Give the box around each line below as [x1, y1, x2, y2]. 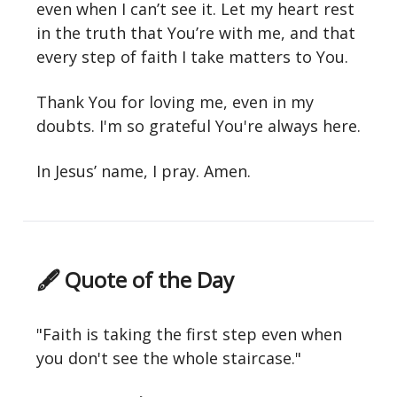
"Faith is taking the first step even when [36, 323, 342, 345]
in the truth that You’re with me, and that [36, 22, 355, 43]
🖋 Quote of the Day [36, 265, 234, 294]
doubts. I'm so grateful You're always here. [36, 115, 361, 136]
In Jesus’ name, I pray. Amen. [36, 160, 251, 182]
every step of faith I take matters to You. [36, 46, 348, 67]
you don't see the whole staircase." [36, 347, 301, 369]
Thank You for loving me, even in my [36, 91, 314, 113]
